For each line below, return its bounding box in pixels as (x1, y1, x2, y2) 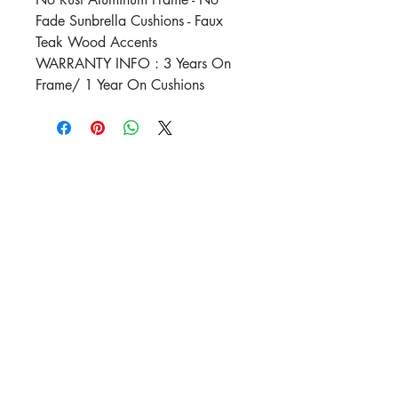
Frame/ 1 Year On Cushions (36, 76, 209, 94)
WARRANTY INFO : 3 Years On (36, 54, 231, 73)
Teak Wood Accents (36, 33, 162, 52)
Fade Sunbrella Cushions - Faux (36, 12, 223, 30)
